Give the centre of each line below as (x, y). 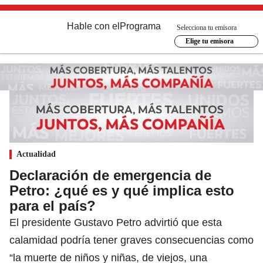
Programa (140, 26)
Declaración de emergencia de (110, 175)
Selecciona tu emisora (207, 27)
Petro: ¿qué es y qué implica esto (122, 190)
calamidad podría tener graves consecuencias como (131, 240)
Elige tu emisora (209, 41)
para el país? (53, 205)
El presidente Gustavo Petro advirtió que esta (116, 222)
